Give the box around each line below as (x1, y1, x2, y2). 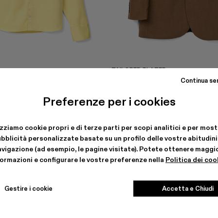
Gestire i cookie (4, 184, 53, 192)
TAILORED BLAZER (111, 65, 166, 73)
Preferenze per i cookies (42, 94, 176, 109)
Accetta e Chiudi (162, 184, 214, 192)
